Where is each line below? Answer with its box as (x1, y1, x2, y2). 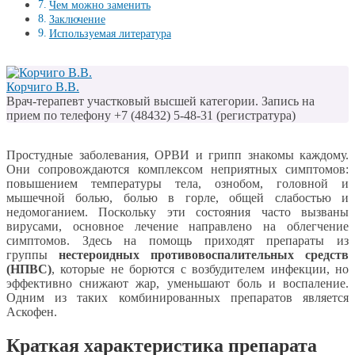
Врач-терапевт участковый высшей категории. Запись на (6, 94, 315, 109)
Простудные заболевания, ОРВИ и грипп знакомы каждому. (6, 148, 349, 162)
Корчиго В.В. (6, 80, 79, 94)
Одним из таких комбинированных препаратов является (6, 291, 349, 305)
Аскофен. (6, 305, 57, 319)
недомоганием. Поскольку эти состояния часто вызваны (6, 205, 349, 219)
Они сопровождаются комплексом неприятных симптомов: (6, 162, 349, 177)
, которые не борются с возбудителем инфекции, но (52, 262, 349, 277)
